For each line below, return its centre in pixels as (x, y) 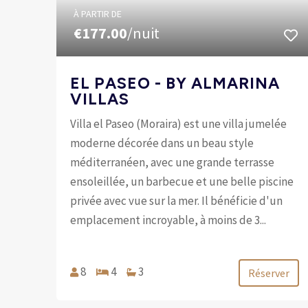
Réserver (269, 273)
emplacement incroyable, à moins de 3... (168, 220)
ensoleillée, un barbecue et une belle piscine (182, 181)
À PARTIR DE (98, 13)
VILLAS (100, 99)
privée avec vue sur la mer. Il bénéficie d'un (177, 200)
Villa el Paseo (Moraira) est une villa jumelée (179, 123)
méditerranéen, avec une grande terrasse (173, 162)
